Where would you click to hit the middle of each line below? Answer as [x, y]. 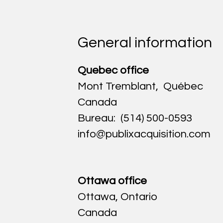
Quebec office [113, 70]
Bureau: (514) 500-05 [129, 118]
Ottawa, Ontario [117, 197]
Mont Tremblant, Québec [140, 86]
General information [145, 43]
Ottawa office [112, 181]
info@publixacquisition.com [144, 134]
